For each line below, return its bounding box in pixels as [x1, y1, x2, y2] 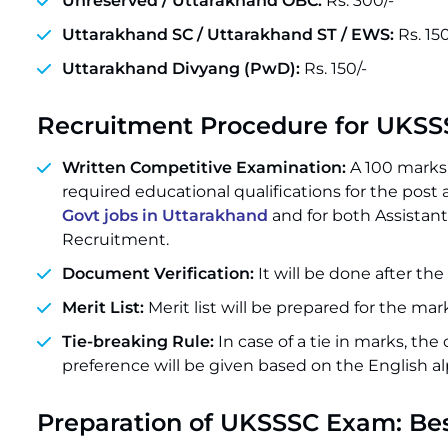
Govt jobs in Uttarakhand [62, 206, 268, 225]
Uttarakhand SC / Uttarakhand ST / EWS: [62, 25, 394, 44]
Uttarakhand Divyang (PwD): [62, 59, 300, 78]
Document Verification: [62, 264, 254, 283]
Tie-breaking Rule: [62, 332, 214, 351]
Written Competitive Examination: [62, 158, 350, 177]
